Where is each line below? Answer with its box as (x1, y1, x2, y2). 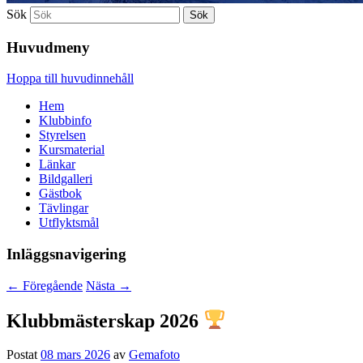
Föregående (19, 278, 83, 293)
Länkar (39, 157, 75, 172)
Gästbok (39, 186, 82, 201)
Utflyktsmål (39, 216, 99, 230)
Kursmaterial (39, 143, 105, 157)
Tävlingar (39, 201, 88, 216)
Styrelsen (39, 128, 86, 143)
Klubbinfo (39, 113, 92, 128)
